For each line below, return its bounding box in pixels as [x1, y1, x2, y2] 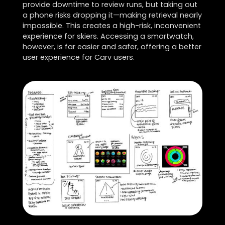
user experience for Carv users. [22, 52, 135, 62]
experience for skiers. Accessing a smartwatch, [22, 31, 194, 41]
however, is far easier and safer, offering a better [22, 41, 201, 52]
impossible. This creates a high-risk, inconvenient [22, 20, 201, 31]
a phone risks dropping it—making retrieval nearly [22, 10, 202, 20]
